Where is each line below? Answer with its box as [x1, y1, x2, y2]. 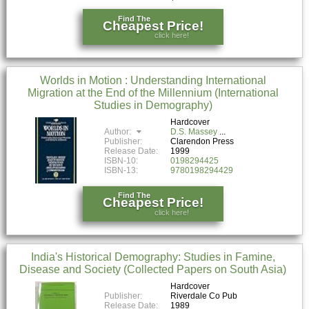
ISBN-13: [104, 165, 139, 175]
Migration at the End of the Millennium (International [27, 87, 279, 99]
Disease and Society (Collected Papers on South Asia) [19, 263, 287, 276]
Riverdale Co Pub [170, 291, 238, 301]
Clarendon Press [170, 136, 235, 146]
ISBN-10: [104, 155, 139, 166]
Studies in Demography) [93, 99, 212, 111]
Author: [104, 126, 134, 137]
